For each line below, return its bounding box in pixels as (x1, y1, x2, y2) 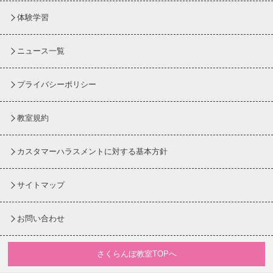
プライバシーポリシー (17, 80, 96, 89)
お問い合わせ (17, 214, 65, 223)
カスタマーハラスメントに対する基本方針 (17, 147, 168, 156)
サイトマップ (17, 180, 65, 190)
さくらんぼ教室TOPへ (96, 249, 177, 258)
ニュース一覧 (17, 46, 65, 55)
